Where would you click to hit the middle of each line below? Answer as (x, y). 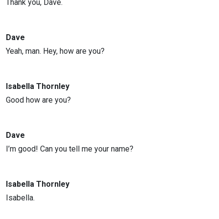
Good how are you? (38, 100)
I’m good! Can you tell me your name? (70, 149)
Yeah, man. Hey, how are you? (55, 51)
